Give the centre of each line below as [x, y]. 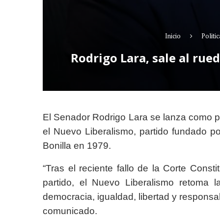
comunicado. [70, 211]
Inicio [173, 36]
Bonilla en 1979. [77, 146]
